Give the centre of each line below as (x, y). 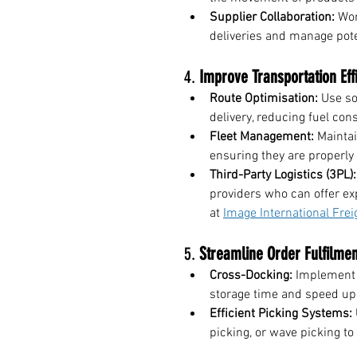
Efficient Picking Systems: (281, 314)
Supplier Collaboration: (272, 17)
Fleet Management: (262, 137)
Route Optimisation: (264, 98)
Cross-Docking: (251, 275)
